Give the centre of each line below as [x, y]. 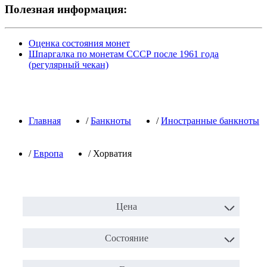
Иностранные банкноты [210, 121]
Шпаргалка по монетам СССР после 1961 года [124, 54]
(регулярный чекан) [69, 65]
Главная [45, 121]
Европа [48, 154]
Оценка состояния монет [79, 44]
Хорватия [112, 154]
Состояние [126, 238]
